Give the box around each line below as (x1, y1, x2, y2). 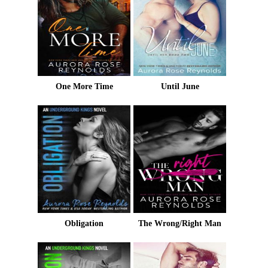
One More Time (55, 82, 113, 91)
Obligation (65, 219, 104, 228)
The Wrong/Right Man (138, 219, 222, 228)
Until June (160, 82, 199, 91)
